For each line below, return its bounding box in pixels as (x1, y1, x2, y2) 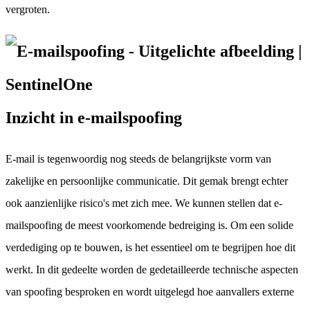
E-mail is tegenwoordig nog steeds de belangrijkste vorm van (6, 152, 271, 165)
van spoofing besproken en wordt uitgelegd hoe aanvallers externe (6, 285, 294, 298)
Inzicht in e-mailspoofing (6, 108, 182, 127)
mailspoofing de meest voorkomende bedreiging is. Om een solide (6, 219, 293, 231)
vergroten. (6, 3, 50, 15)
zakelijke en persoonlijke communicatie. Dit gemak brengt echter (6, 174, 288, 187)
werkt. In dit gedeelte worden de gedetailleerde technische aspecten (6, 263, 298, 275)
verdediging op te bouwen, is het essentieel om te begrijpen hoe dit (6, 241, 295, 253)
